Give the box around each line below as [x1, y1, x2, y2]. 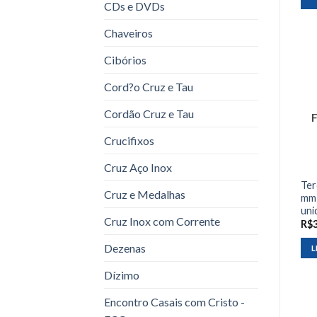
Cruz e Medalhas [104, 187, 185, 201]
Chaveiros [104, 25, 153, 40]
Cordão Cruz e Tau [104, 106, 194, 120]
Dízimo [104, 267, 139, 282]
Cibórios [104, 52, 146, 67]
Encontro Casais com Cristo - [104, 294, 245, 309]
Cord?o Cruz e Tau [104, 79, 193, 93]
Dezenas [104, 241, 146, 255]
